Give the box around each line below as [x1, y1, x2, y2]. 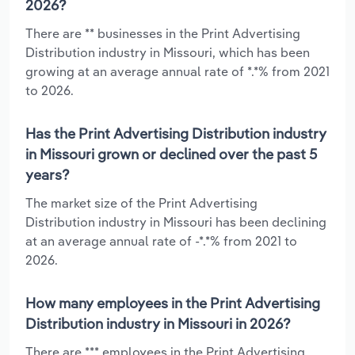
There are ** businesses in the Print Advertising [25, 25, 300, 41]
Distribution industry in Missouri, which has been [25, 44, 310, 60]
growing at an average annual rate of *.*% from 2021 [25, 63, 330, 79]
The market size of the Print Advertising [25, 194, 258, 211]
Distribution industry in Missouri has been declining [25, 213, 326, 230]
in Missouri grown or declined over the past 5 [25, 144, 317, 163]
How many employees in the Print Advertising [25, 293, 320, 312]
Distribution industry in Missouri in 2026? [25, 314, 291, 333]
